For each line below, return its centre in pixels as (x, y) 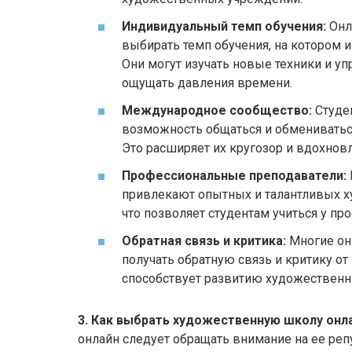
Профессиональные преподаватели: (234, 176)
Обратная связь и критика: (204, 241)
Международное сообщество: (217, 111)
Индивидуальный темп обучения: (224, 26)
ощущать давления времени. (207, 82)
